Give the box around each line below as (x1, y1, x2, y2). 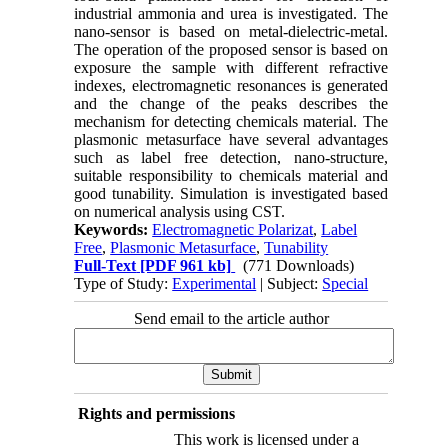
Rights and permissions (77, 404, 235, 422)
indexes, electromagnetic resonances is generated (74, 76, 388, 94)
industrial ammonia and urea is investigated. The (74, 4, 388, 22)
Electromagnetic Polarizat (152, 220, 314, 238)
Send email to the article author (133, 309, 329, 327)
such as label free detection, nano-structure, (74, 148, 388, 166)
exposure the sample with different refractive (74, 58, 388, 76)
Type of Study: (74, 274, 173, 292)
